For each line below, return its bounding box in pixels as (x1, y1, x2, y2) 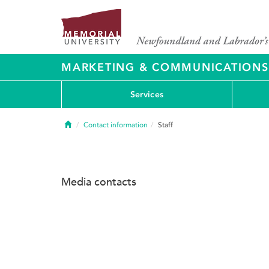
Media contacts (61, 175, 136, 189)
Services (130, 89, 164, 100)
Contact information (83, 121, 148, 129)
